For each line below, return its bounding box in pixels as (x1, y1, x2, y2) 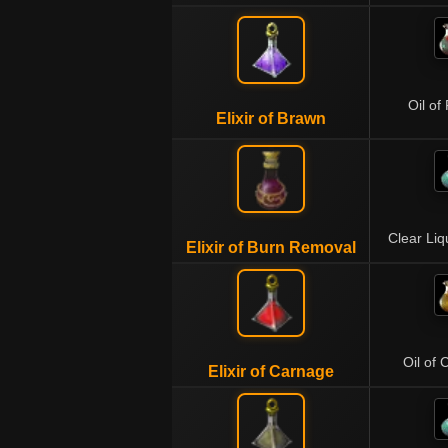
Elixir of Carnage (207, 363, 334, 380)
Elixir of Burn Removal (185, 239, 356, 256)
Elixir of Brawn (215, 110, 326, 127)
